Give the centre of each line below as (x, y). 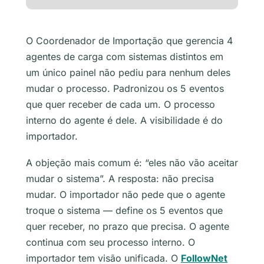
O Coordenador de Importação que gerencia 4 (129, 41)
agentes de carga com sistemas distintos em (125, 57)
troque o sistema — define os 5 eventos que (124, 211)
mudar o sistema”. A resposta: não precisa (120, 179)
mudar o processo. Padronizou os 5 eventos (125, 89)
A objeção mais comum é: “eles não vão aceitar (132, 163)
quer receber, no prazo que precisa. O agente (128, 227)
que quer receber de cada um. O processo (121, 105)
